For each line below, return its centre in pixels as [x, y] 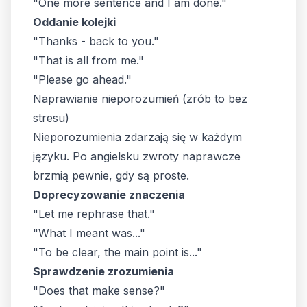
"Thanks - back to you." [96, 41]
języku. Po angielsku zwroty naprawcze [137, 156]
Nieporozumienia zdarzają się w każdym [137, 137]
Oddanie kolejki [74, 22]
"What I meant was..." [89, 233]
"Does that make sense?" [99, 291]
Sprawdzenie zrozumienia [103, 271]
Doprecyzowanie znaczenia [109, 195]
